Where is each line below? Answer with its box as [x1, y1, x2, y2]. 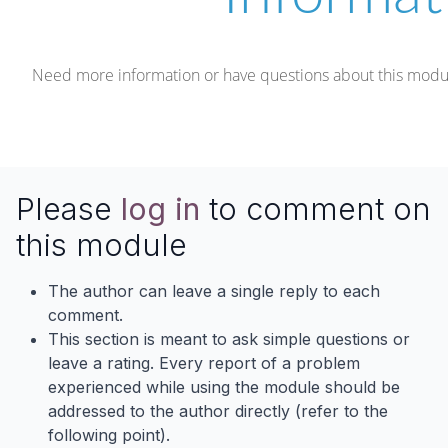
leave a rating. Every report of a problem [48, 353, 360, 373]
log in [121, 190, 200, 227]
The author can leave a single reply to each [48, 281, 380, 301]
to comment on [200, 190, 431, 227]
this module [16, 226, 187, 263]
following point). [48, 425, 170, 445]
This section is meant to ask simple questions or [48, 329, 410, 349]
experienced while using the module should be [48, 377, 400, 397]
